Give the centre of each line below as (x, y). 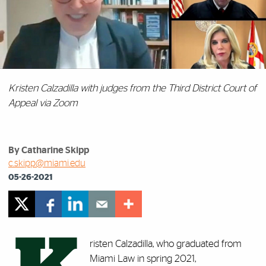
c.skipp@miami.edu (47, 164)
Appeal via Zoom (43, 103)
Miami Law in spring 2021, (143, 259)
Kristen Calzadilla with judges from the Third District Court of (132, 88)
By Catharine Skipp (49, 151)
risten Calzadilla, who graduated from (166, 244)
